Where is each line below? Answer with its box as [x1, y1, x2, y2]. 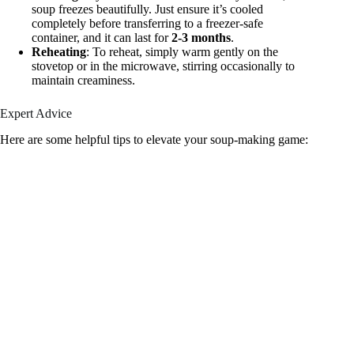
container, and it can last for [32, 30, 171, 44]
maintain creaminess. [32, 73, 135, 87]
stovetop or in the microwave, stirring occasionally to [32, 58, 295, 73]
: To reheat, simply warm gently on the [86, 44, 278, 58]
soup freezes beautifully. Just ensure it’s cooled [32, 2, 263, 16]
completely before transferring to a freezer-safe [32, 16, 263, 30]
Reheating [32, 44, 86, 58]
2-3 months [171, 30, 231, 44]
